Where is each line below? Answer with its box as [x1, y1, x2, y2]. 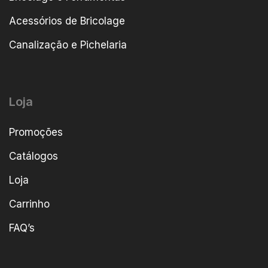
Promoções [9, 126, 63, 139]
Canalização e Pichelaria [9, 39, 127, 51]
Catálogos [9, 150, 58, 163]
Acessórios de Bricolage [9, 15, 125, 28]
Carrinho [9, 198, 50, 211]
